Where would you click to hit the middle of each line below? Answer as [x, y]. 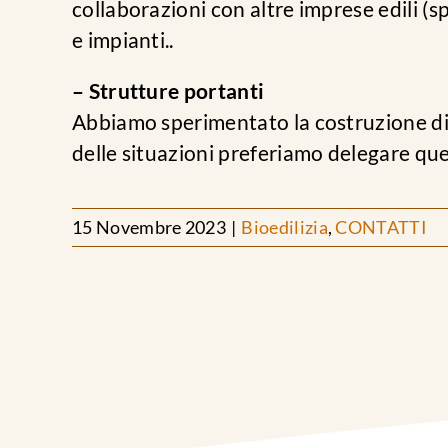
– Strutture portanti [168, 90]
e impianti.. [122, 39]
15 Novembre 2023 [149, 227]
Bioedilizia [284, 227]
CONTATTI [381, 227]
